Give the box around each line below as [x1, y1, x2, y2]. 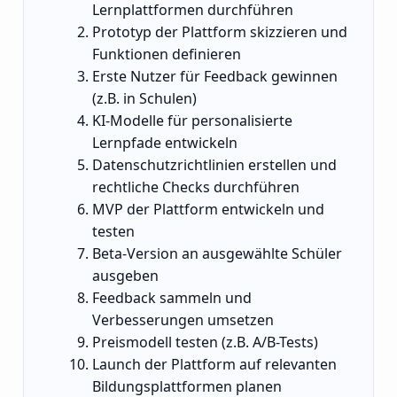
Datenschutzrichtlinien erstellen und [92, 155, 338, 175]
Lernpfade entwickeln [92, 133, 238, 153]
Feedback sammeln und [92, 288, 253, 308]
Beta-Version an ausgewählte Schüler [92, 244, 343, 264]
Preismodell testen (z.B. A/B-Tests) [92, 332, 319, 353]
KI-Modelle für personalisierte [92, 111, 293, 131]
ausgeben [92, 266, 160, 286]
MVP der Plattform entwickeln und [92, 199, 325, 220]
